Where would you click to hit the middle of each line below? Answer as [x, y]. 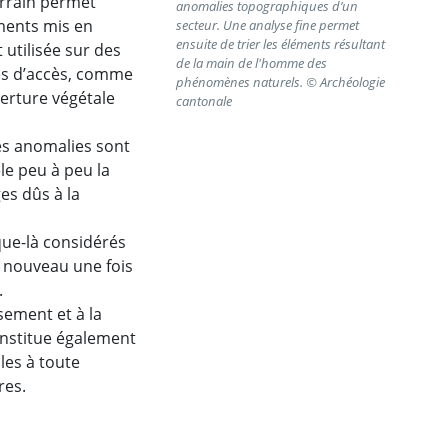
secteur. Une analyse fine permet [267, 25]
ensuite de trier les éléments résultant [280, 44]
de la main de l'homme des [251, 63]
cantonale [203, 101]
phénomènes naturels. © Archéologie [280, 82]
